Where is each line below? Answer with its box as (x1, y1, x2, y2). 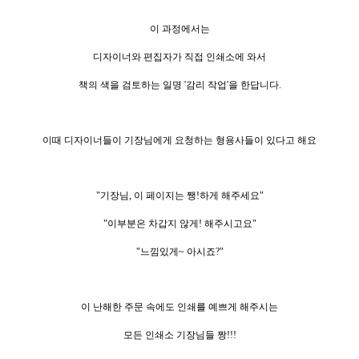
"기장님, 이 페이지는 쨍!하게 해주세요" (95, 189, 264, 201)
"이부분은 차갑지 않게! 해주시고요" (103, 217, 256, 229)
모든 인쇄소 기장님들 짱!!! (123, 329, 236, 341)
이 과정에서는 (149, 22, 210, 34)
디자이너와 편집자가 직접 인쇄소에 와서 (93, 50, 266, 63)
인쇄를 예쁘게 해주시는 (177, 301, 278, 313)
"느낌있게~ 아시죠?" (135, 245, 224, 257)
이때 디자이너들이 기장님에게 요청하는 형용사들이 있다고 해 (42, 134, 307, 146)
